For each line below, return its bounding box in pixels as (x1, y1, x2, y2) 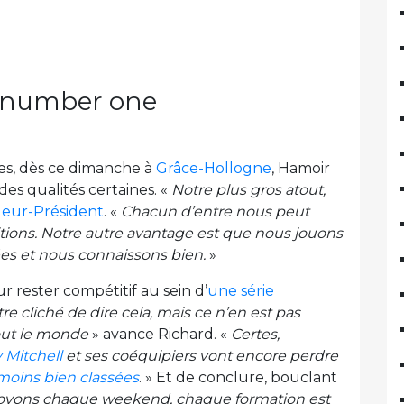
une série (207, 282, 274, 300)
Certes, (231, 326, 280, 344)
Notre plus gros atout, (171, 181, 326, 199)
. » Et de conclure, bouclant (139, 369, 337, 387)
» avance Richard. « (88, 326, 231, 344)
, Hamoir (271, 160, 330, 178)
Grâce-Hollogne (156, 160, 271, 178)
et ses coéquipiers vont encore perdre (62, 347, 338, 365)
